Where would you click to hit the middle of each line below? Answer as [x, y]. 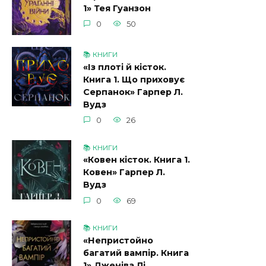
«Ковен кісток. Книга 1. [137, 160]
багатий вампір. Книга [136, 253]
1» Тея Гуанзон [117, 9]
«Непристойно [118, 241]
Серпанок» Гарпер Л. [133, 92]
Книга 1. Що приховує [134, 80]
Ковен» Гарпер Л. [124, 172]
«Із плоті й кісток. [125, 67]
